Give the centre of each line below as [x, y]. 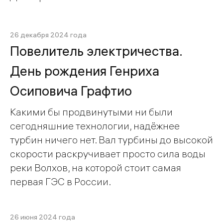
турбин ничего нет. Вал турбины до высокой [111, 140]
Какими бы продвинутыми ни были [91, 112]
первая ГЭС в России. [60, 182]
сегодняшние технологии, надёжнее [95, 126]
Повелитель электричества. [96, 51]
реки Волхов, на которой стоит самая [96, 168]
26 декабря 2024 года [48, 35]
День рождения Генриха [85, 71]
